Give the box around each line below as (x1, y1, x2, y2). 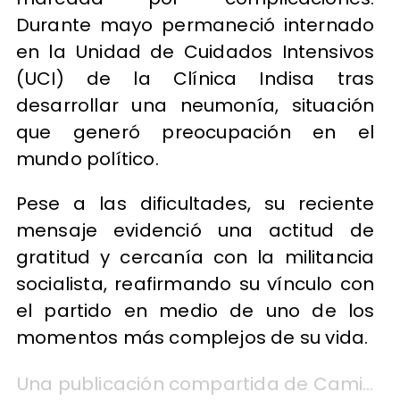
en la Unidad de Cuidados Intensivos (15, 39, 375, 65)
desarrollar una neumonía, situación (15, 93, 375, 119)
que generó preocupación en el (15, 120, 375, 146)
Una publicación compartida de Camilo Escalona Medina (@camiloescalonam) (362, 371, 374, 396)
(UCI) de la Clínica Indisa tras (15, 66, 375, 92)
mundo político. (15, 146, 159, 172)
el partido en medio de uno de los (15, 298, 375, 324)
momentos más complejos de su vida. (15, 325, 369, 351)
